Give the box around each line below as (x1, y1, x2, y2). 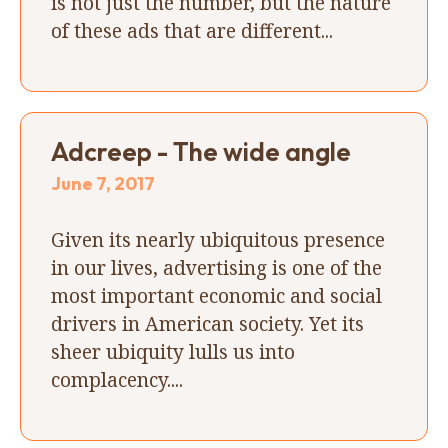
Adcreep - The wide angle (51, 134, 351, 168)
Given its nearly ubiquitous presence (51, 225, 385, 253)
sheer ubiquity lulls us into (51, 337, 295, 365)
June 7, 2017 (51, 171, 155, 195)
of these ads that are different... (51, 16, 333, 44)
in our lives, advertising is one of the (51, 253, 382, 281)
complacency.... (51, 365, 183, 393)
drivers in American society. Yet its (51, 309, 364, 337)
